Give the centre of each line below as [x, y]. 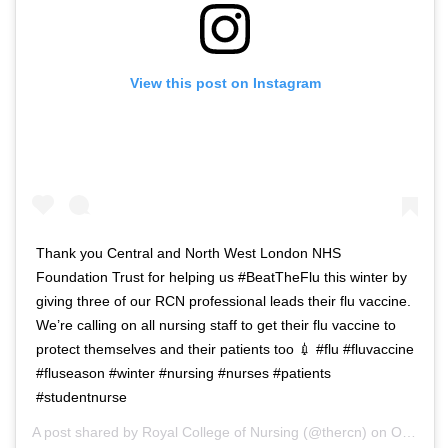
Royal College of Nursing [220, 431]
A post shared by [87, 431]
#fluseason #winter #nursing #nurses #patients [183, 372]
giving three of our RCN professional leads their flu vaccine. [223, 300]
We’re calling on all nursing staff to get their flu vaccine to [216, 324]
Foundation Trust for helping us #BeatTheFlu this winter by [221, 276]
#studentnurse [81, 396]
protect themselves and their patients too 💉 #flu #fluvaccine [225, 348]
